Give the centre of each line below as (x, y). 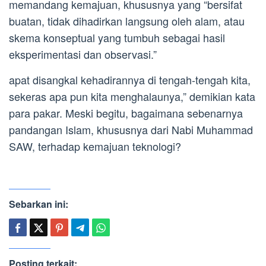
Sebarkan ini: (39, 204)
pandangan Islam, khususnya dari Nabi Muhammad (131, 129)
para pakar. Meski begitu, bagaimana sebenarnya (126, 113)
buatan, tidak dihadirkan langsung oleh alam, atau (127, 20)
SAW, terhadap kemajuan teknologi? (95, 146)
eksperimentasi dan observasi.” (83, 54)
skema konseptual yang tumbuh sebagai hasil (117, 37)
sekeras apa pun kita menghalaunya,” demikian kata (132, 96)
